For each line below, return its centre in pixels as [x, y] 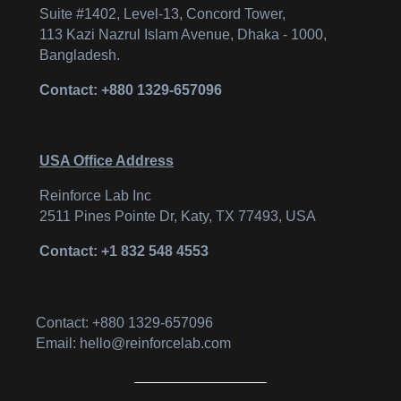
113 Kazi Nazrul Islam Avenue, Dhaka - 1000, [183, 35]
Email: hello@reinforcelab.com [133, 344]
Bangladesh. [80, 55]
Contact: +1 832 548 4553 [124, 252]
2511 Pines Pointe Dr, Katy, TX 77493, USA [178, 217]
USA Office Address [107, 161]
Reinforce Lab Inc [95, 196]
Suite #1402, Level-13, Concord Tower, [162, 14]
